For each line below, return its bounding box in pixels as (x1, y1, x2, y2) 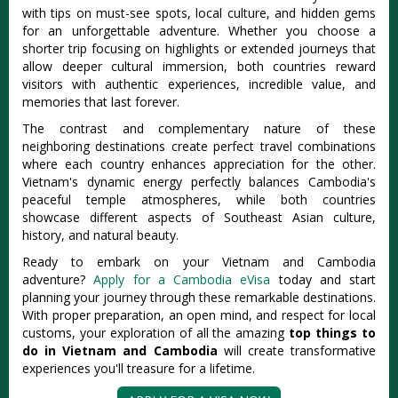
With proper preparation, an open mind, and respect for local (22, 306, 376, 324)
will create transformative (217, 342, 377, 360)
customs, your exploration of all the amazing (22, 324, 290, 342)
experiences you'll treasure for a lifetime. (22, 360, 255, 378)
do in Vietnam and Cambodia (22, 342, 218, 360)
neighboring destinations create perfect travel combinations (22, 138, 376, 155)
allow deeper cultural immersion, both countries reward (22, 58, 376, 76)
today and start (270, 271, 376, 289)
